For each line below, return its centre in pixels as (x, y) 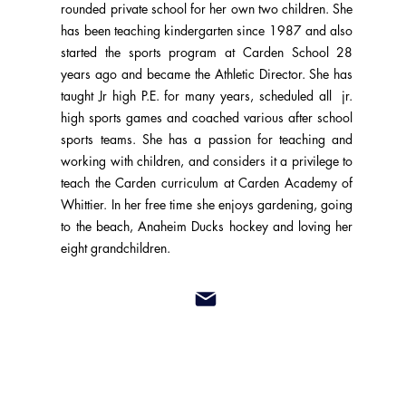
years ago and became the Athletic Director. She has (207, 74)
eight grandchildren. (116, 248)
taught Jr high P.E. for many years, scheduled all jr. (207, 96)
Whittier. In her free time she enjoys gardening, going (207, 204)
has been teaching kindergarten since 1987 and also (207, 30)
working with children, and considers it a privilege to (207, 161)
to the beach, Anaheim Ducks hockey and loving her (207, 226)
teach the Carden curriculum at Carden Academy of (207, 183)
